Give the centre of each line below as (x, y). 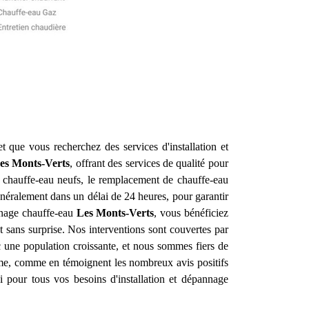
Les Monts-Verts (115, 213)
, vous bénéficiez (191, 213)
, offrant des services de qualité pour (149, 163)
